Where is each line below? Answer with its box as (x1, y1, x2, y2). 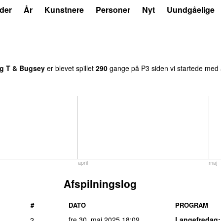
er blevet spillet (45, 63, 96, 73)
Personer (96, 4, 130, 15)
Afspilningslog (64, 176, 137, 191)
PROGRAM (175, 200, 208, 210)
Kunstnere (44, 4, 84, 15)
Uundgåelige (167, 4, 215, 15)
